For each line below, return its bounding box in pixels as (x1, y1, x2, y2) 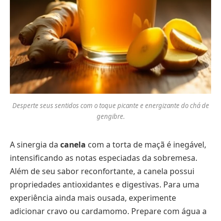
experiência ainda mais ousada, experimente (10, 192, 176, 203)
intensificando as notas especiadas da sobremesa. (10, 152, 197, 163)
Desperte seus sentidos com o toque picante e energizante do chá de (12, 101, 209, 110)
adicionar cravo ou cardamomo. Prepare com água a (10, 205, 207, 217)
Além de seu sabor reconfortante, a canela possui (10, 165, 194, 177)
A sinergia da (10, 139, 60, 150)
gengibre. (96, 111, 125, 121)
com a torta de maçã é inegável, (86, 139, 206, 150)
